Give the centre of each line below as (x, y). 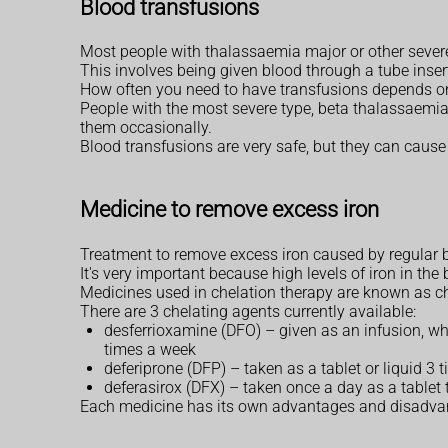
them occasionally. (146, 128)
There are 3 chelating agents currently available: (248, 311)
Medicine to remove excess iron (229, 209)
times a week (150, 349)
